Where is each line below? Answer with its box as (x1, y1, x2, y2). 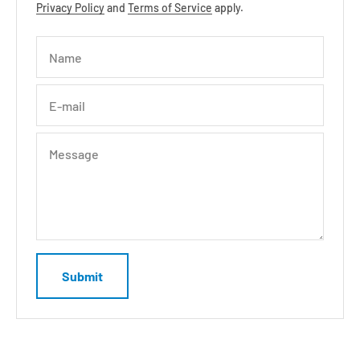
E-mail (49, 97, 85, 113)
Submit (62, 268, 103, 284)
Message (49, 145, 99, 162)
